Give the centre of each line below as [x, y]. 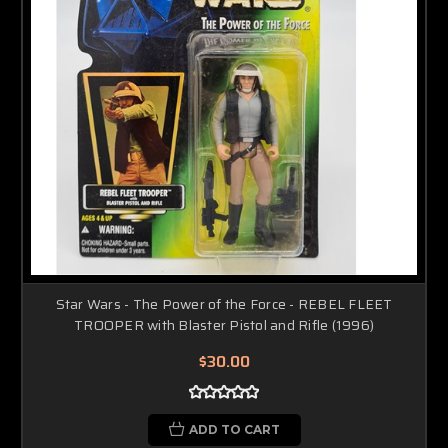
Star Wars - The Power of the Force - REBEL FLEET [224, 303]
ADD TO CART [234, 429]
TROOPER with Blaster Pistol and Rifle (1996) [224, 324]
